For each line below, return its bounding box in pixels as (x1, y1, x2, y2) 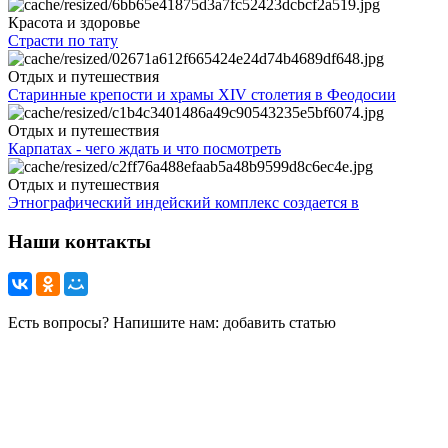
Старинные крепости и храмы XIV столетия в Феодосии (8, 86, 396, 104)
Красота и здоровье (8, 14, 140, 32)
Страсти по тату (8, 32, 118, 50)
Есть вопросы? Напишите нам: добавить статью (8, 313, 336, 331)
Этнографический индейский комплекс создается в (8, 194, 359, 212)
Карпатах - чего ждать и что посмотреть (8, 140, 281, 158)
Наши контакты (8, 231, 151, 253)
